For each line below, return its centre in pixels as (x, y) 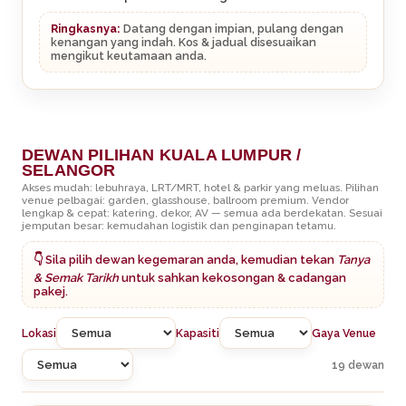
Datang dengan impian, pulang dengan (232, 29)
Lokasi (39, 333)
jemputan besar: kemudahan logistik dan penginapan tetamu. (179, 226)
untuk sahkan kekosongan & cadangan (232, 278)
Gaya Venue (344, 333)
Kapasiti (198, 333)
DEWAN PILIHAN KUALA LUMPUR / (162, 155)
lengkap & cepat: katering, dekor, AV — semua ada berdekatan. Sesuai (202, 213)
